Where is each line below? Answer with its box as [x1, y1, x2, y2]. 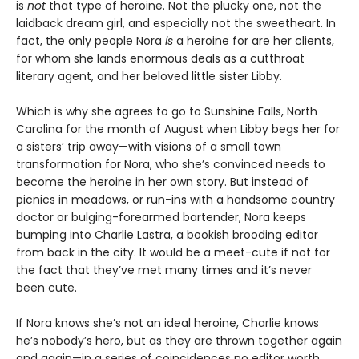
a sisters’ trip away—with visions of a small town [16, 138, 281, 155]
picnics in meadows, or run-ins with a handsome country [16, 191, 335, 208]
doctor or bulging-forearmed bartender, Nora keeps [16, 208, 306, 225]
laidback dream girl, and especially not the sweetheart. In [16, 14, 336, 31]
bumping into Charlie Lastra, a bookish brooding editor [16, 226, 318, 243]
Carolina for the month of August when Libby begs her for [16, 120, 340, 137]
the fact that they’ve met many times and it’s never [16, 261, 312, 278]
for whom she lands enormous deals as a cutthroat [16, 50, 305, 67]
